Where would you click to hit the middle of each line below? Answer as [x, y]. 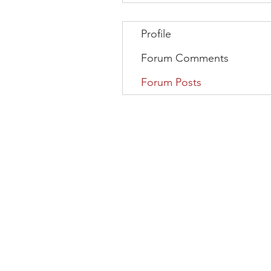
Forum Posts [171, 82]
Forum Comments [185, 58]
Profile [156, 34]
